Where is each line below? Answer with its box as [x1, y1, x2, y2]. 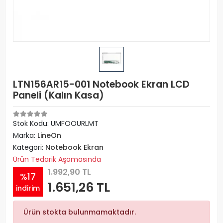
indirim [16, 183, 40, 193]
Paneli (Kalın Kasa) [13, 89, 104, 102]
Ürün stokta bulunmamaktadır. [23, 207, 136, 217]
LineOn [37, 130, 61, 140]
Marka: [13, 130, 37, 140]
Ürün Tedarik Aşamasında [13, 154, 101, 164]
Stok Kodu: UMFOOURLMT [13, 118, 99, 128]
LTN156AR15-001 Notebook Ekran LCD [13, 78, 189, 91]
